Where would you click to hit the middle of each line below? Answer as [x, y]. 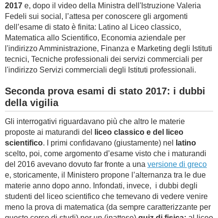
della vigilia [32, 103]
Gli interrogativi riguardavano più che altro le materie [95, 121]
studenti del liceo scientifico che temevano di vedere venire [106, 196]
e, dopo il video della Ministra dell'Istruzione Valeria [112, 6]
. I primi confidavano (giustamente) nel [109, 143]
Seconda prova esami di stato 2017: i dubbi [105, 91]
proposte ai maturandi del [50, 132]
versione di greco [177, 164]
